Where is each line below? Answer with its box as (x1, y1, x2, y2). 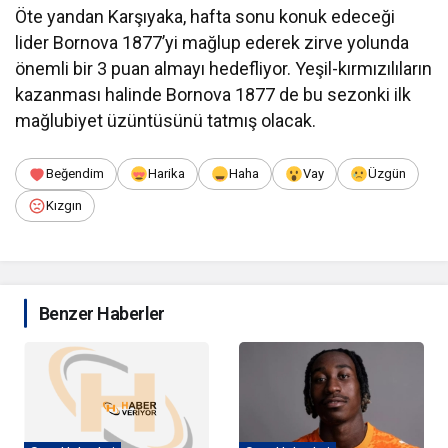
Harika (148, 166, 185, 182)
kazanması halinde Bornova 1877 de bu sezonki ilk (15, 83, 412, 105)
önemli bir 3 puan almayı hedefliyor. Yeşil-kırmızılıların (15, 57, 433, 79)
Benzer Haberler (39, 302, 165, 324)
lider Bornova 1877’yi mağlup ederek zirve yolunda (15, 31, 410, 53)
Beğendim (46, 166, 104, 182)
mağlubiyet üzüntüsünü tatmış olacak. (15, 109, 317, 131)
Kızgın (46, 198, 82, 214)
